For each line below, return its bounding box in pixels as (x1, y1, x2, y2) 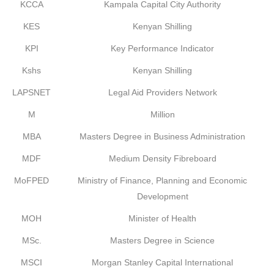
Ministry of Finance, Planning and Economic (78, 176, 247, 185)
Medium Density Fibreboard (108, 154, 217, 163)
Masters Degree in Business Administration (80, 131, 245, 141)
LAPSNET (12, 87, 51, 97)
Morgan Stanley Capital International (92, 257, 233, 267)
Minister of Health (128, 213, 196, 223)
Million (150, 109, 175, 119)
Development (136, 191, 188, 201)
